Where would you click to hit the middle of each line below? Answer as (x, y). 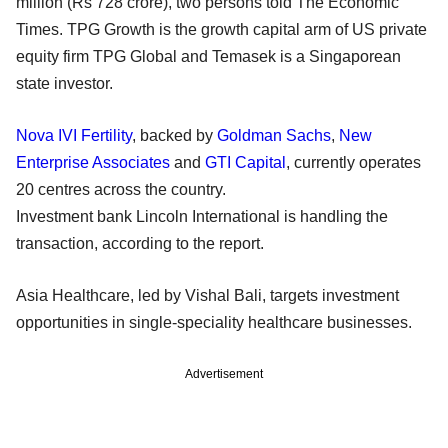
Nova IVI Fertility (74, 135)
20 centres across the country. (121, 189)
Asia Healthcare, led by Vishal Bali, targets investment (207, 295)
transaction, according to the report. (140, 243)
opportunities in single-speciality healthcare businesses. (214, 322)
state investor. (64, 83)
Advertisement (224, 373)
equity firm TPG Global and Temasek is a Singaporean (208, 56)
